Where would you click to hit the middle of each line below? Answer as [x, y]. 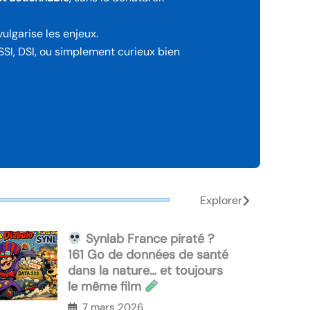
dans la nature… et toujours [145, 271]
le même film [106, 287]
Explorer [221, 201]
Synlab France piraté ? [148, 239]
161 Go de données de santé [148, 255]
